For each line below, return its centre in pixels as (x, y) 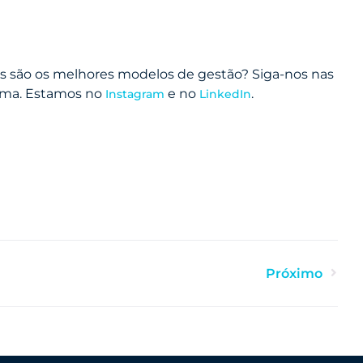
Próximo (294, 274)
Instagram (137, 94)
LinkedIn (225, 94)
